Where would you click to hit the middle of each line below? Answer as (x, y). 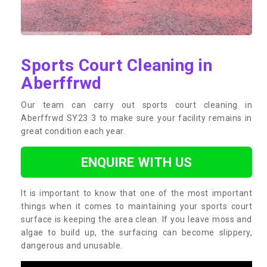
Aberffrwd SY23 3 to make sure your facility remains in (136, 118)
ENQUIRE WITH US (136, 162)
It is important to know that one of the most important (136, 193)
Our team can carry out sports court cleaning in (136, 105)
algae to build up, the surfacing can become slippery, (136, 232)
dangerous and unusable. (72, 245)
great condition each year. (73, 131)
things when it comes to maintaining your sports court (136, 206)
